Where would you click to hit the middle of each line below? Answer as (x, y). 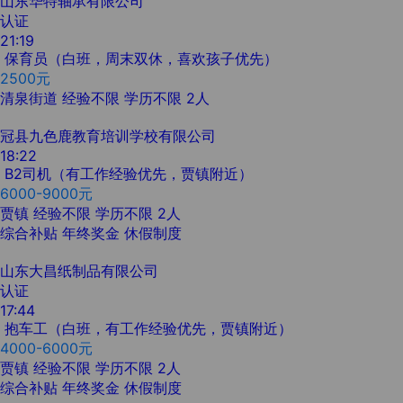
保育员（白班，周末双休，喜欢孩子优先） (141, 58)
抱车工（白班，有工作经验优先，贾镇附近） (148, 328)
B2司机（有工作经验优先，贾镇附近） (129, 173)
